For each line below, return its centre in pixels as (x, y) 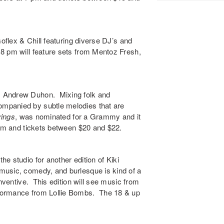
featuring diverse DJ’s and (87, 40)
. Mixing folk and (81, 94)
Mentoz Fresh (115, 51)
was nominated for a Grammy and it (80, 116)
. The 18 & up (116, 192)
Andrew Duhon (28, 94)
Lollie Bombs (71, 192)
